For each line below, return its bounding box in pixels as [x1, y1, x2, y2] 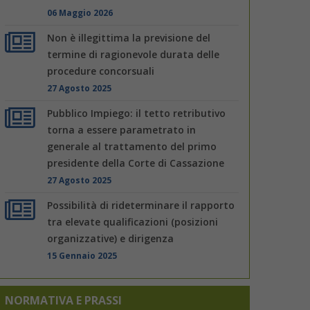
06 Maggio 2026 [47, 6, 113, 18]
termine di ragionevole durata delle [47, 47, 220, 61]
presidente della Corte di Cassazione [47, 156, 225, 170]
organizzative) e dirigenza [47, 231, 174, 245]
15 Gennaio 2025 [47, 249, 118, 261]
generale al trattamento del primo [47, 139, 217, 153]
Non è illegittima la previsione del [47, 30, 211, 44]
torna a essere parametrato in [47, 122, 197, 136]
